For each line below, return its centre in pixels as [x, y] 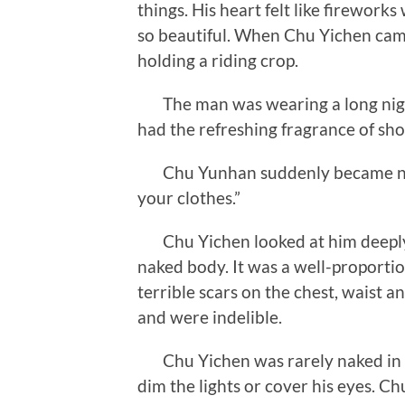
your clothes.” [189, 197]
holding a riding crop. [218, 60]
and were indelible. [210, 316]
